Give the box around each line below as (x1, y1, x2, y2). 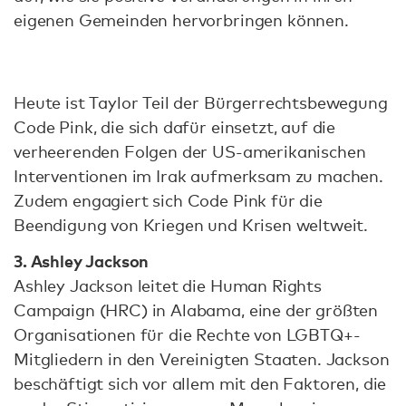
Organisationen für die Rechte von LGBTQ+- (14, 324, 361, 344)
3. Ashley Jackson (14, 249, 150, 273)
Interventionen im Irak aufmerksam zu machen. (14, 166, 383, 187)
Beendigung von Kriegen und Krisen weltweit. (14, 215, 369, 236)
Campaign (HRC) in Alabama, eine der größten (14, 299, 379, 320)
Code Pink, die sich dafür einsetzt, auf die (14, 117, 336, 138)
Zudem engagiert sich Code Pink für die (14, 190, 323, 211)
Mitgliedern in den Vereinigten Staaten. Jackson (14, 348, 390, 369)
